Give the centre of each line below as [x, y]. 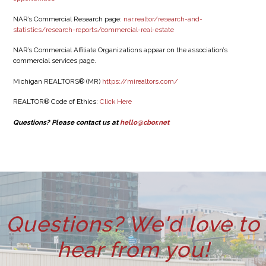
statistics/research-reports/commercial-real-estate [93, 29]
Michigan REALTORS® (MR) [57, 81]
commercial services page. [54, 61]
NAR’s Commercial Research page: [68, 19]
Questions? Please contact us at [66, 122]
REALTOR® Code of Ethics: [56, 102]
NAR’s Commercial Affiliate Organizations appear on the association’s [120, 50]
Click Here [115, 102]
